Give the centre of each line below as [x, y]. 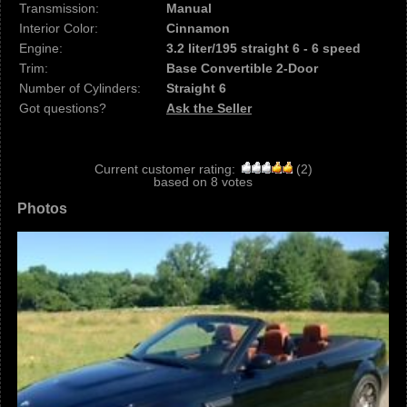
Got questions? [63, 108]
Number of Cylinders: [80, 88]
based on [182, 182]
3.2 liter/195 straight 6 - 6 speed [263, 48]
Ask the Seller [209, 108]
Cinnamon [198, 28]
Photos [42, 208]
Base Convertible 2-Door [242, 68]
